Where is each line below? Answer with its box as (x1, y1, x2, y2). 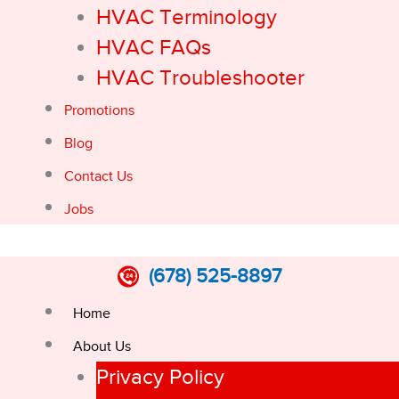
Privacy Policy (96, 365, 224, 388)
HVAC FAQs (96, 36, 211, 59)
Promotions (64, 102, 134, 118)
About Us (73, 338, 131, 354)
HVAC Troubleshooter (96, 66, 305, 89)
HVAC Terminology (96, 5, 277, 28)
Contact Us (64, 168, 133, 184)
